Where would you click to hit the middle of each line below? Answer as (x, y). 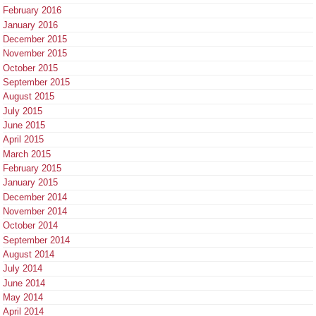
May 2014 (23, 297)
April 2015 (23, 140)
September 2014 (36, 240)
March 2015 (27, 154)
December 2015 (35, 39)
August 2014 (29, 254)
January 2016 (30, 25)
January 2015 (30, 183)
